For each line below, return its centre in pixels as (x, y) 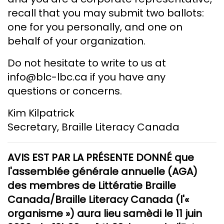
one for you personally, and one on (95, 27)
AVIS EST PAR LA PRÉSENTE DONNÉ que (101, 158)
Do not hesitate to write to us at (87, 63)
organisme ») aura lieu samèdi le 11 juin (105, 214)
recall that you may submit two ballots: (106, 13)
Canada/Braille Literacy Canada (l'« (98, 200)
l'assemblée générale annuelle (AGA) (102, 172)
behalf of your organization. (76, 41)
